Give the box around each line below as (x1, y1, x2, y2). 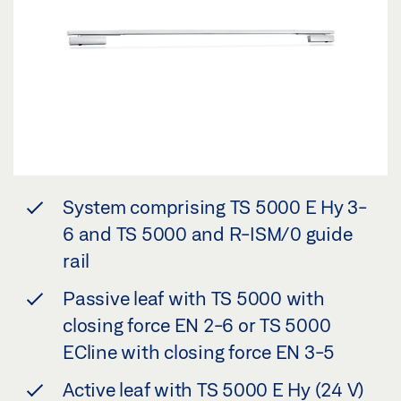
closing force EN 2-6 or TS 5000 (63, 314, 331, 336)
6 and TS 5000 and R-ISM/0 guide (63, 223, 353, 244)
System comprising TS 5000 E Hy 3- (63, 196, 367, 218)
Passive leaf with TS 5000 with (63, 287, 325, 309)
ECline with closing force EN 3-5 (63, 341, 335, 363)
